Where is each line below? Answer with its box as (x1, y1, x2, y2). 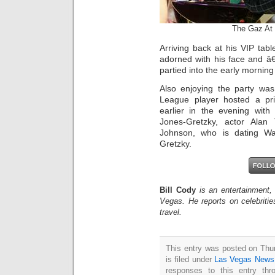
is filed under (166, 254, 214, 264)
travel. (160, 207, 182, 217)
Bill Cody (160, 185, 196, 195)
